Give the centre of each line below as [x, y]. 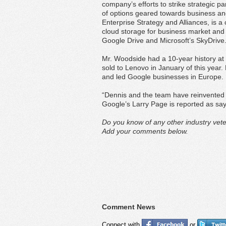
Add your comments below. [145, 131]
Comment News [129, 207]
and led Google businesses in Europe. [163, 77]
